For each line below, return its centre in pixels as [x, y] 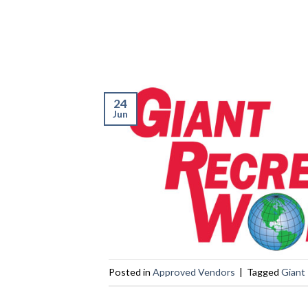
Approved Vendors [194, 272]
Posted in [130, 272]
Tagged [264, 272]
